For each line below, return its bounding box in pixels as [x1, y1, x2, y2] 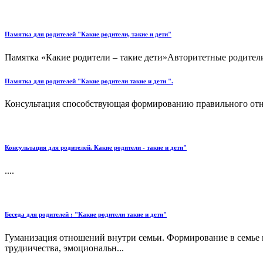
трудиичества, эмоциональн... [5, 243, 124, 254]
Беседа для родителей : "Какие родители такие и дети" [5, 211, 167, 218]
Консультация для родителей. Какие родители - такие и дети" [5, 144, 187, 151]
